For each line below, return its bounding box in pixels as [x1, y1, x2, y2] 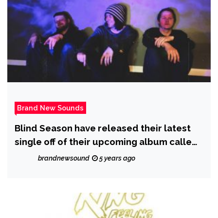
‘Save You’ [15, 150, 59, 161]
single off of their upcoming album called [15, 136, 198, 147]
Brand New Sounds [17, 104, 84, 112]
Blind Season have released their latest [15, 123, 191, 134]
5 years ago [98, 154, 135, 163]
